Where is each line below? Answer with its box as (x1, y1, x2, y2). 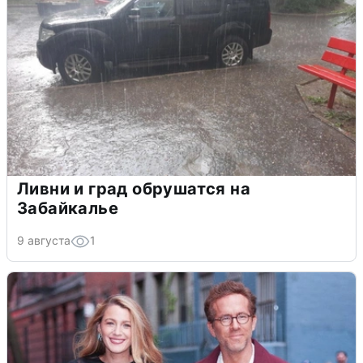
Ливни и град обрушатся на (17, 178, 250, 199)
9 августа (17, 233, 70, 247)
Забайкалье (17, 198, 118, 218)
